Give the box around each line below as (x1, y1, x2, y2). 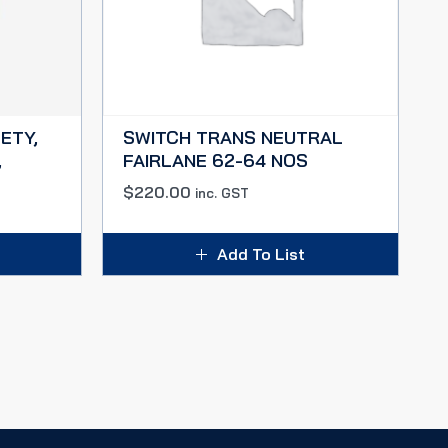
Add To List (217, 244, 305, 264)
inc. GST (195, 185, 249, 201)
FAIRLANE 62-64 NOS (123, 149, 308, 172)
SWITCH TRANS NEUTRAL (123, 126, 343, 149)
